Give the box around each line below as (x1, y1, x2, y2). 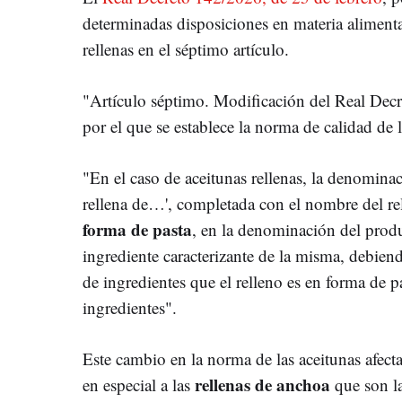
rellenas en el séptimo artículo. (83, 37, 289, 60)
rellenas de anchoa (195, 371, 330, 397)
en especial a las (83, 372, 195, 396)
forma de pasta (83, 216, 192, 241)
